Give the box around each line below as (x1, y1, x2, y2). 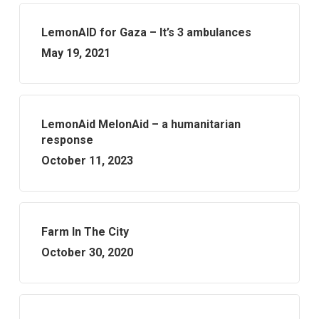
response (41, 133, 93, 147)
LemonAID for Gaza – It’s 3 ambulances (41, 26, 251, 39)
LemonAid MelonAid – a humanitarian (41, 117, 241, 131)
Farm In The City (41, 225, 129, 239)
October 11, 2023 (41, 154, 133, 167)
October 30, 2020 (41, 246, 133, 259)
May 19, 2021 (41, 46, 110, 60)
